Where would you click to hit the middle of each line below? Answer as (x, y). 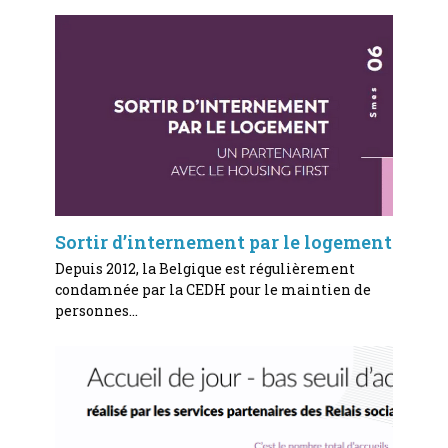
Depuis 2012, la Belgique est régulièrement (204, 268)
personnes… (96, 310)
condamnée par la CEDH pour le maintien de (212, 289)
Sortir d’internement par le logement (223, 241)
